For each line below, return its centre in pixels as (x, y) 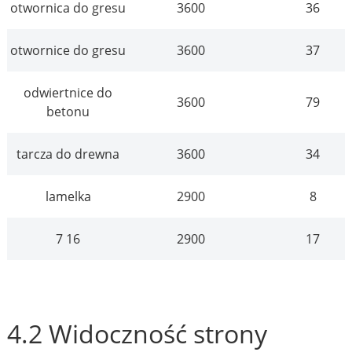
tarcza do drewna (68, 154)
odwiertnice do (68, 93)
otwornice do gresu (68, 51)
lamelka (68, 197)
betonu (68, 112)
